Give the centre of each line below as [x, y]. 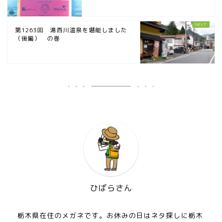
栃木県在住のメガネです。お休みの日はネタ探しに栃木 [110, 216]
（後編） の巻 [37, 39]
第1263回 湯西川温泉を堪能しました [71, 30]
